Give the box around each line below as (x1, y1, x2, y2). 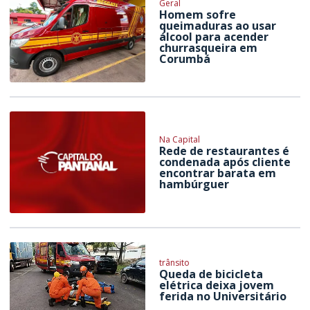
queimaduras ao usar (159, 18, 277, 34)
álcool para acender (159, 29, 269, 45)
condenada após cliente (159, 154, 291, 170)
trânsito (159, 257, 190, 269)
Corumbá (159, 51, 211, 67)
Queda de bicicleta (159, 266, 264, 282)
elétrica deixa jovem (159, 277, 275, 293)
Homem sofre (159, 7, 237, 23)
